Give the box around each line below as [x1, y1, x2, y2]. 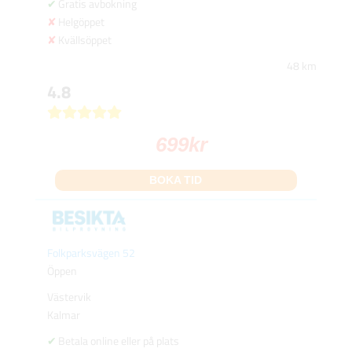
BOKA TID [149, 174, 203, 187]
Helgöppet [57, 13, 104, 31]
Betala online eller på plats [57, 332, 179, 349]
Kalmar [46, 306, 80, 323]
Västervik [46, 288, 91, 305]
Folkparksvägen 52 [46, 244, 135, 261]
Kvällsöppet [57, 31, 112, 49]
